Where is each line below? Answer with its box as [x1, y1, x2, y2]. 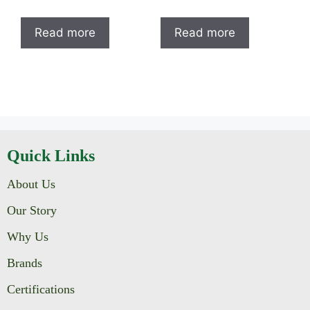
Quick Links [7, 146, 95, 165]
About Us [7, 176, 55, 191]
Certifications [7, 282, 75, 296]
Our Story [7, 203, 57, 217]
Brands [7, 255, 42, 270]
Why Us [7, 229, 48, 244]
